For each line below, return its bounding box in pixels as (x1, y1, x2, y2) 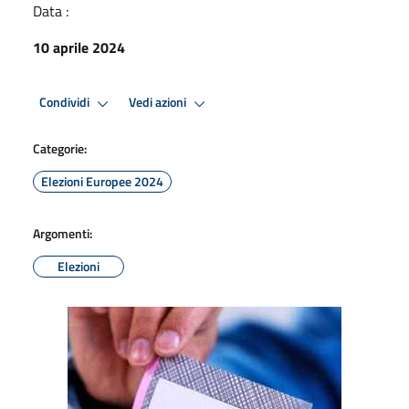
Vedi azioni (129, 92, 189, 113)
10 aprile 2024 (33, 36, 125, 58)
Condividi (39, 92, 92, 113)
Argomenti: (33, 223, 92, 243)
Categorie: (33, 138, 87, 158)
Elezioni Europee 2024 (41, 171, 163, 191)
